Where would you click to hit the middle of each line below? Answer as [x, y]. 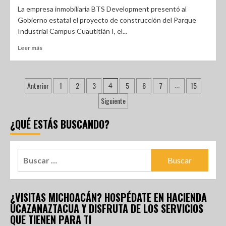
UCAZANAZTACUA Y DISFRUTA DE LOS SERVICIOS [107, 208]
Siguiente [113, 101]
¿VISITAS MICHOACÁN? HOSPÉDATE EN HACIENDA [108, 197]
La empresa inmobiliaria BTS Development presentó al [102, 9]
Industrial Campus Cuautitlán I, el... [72, 31]
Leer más [30, 48]
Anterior [38, 86]
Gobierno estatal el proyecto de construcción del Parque [107, 20]
